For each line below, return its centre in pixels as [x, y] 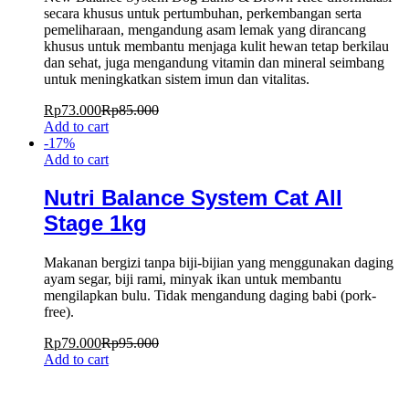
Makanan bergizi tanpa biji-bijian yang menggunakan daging [219, 263]
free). [59, 312]
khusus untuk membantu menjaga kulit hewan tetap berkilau [216, 46]
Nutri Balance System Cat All [193, 198]
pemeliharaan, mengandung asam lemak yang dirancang [205, 29]
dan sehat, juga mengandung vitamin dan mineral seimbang [214, 62]
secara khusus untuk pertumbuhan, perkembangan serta [203, 13]
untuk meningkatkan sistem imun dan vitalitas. [177, 79]
